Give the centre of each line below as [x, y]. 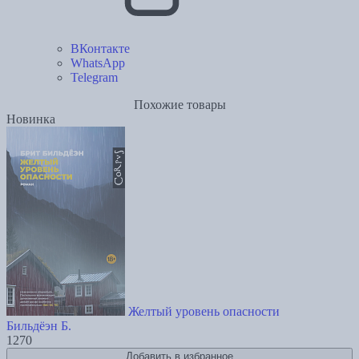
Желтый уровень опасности [204, 312]
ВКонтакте [100, 49]
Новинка [31, 119]
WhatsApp [98, 63]
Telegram [94, 78]
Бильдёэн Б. [39, 326]
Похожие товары [179, 105]
